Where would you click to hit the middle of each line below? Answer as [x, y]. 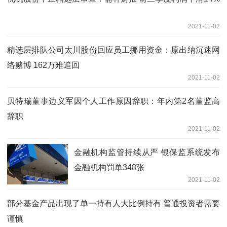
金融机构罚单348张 [109, 168]
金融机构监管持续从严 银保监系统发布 [147, 153]
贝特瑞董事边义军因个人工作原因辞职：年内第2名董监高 [113, 101]
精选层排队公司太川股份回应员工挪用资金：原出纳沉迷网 [113, 50]
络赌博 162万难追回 [43, 65]
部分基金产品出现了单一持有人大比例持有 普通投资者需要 [113, 204]
